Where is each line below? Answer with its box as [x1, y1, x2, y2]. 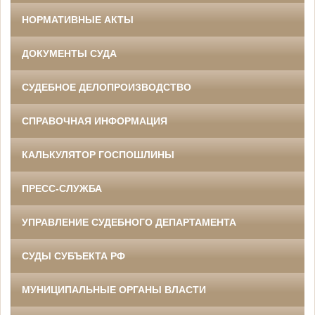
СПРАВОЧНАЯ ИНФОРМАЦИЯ [22, 115, 167, 127]
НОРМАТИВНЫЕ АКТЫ [22, 14, 134, 26]
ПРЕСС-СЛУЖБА [22, 183, 102, 195]
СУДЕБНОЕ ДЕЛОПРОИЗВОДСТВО [22, 82, 191, 94]
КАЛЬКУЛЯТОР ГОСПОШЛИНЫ [22, 149, 174, 161]
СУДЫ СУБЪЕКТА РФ [22, 250, 125, 262]
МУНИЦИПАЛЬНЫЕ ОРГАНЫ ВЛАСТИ [22, 284, 206, 296]
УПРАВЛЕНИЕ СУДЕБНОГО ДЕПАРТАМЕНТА [22, 217, 236, 229]
